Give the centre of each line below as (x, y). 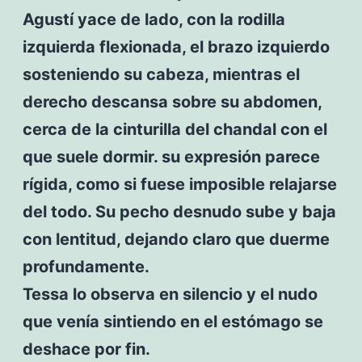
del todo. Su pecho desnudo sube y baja (179, 211)
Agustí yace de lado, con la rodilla (154, 19)
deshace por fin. (86, 349)
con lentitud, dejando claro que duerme (176, 239)
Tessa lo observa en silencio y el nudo (170, 294)
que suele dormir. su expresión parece (171, 156)
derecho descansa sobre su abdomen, (172, 101)
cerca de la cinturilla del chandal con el (175, 129)
